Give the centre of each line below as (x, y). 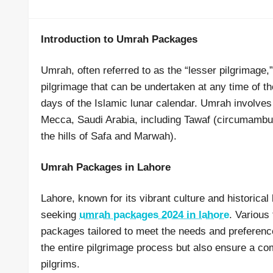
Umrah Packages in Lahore (106, 167)
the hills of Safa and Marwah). (109, 136)
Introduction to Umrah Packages (119, 39)
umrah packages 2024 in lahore (154, 215)
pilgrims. (60, 264)
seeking (60, 215)
